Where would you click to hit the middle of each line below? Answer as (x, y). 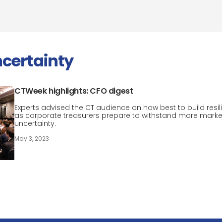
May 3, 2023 (32, 139)
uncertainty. (35, 123)
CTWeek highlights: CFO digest (74, 91)
